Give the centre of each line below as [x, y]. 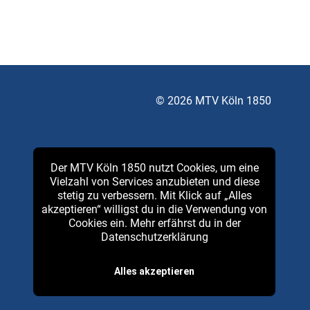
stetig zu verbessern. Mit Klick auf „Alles [154, 195]
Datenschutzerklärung [154, 237]
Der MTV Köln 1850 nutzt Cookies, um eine [154, 168]
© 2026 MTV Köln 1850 [213, 101]
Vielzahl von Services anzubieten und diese [154, 182]
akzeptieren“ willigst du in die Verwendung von [154, 209]
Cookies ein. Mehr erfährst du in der [154, 223]
